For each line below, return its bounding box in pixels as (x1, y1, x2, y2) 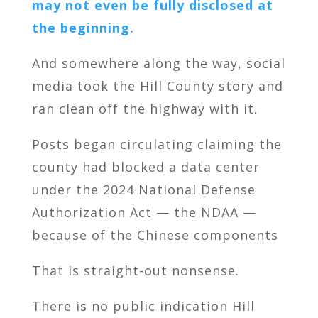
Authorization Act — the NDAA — (31, 203, 256, 221)
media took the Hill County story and (31, 77, 283, 94)
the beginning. (31, 18, 134, 36)
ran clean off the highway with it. (31, 99, 258, 117)
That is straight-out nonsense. (31, 261, 239, 279)
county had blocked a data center (31, 158, 260, 175)
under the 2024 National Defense (31, 180, 256, 198)
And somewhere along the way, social (31, 54, 285, 72)
